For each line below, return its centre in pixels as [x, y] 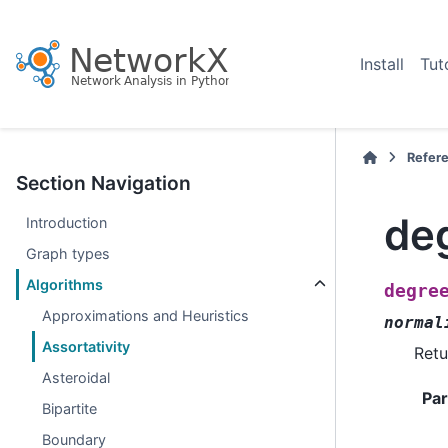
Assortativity [86, 346]
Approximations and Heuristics [146, 315]
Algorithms [65, 284]
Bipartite [70, 408]
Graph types [68, 253]
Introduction [67, 222]
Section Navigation [103, 183]
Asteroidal [76, 377]
